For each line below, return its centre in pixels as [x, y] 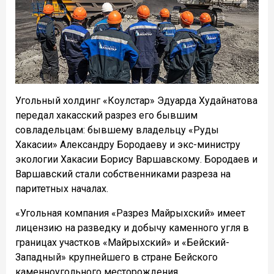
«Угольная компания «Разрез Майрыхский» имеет [130, 213]
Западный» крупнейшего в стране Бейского [117, 257]
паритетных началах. [62, 188]
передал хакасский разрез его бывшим [106, 115]
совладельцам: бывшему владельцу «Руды [117, 130]
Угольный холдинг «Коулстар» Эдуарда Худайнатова [136, 100]
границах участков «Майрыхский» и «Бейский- [122, 242]
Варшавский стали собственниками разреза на [123, 174]
